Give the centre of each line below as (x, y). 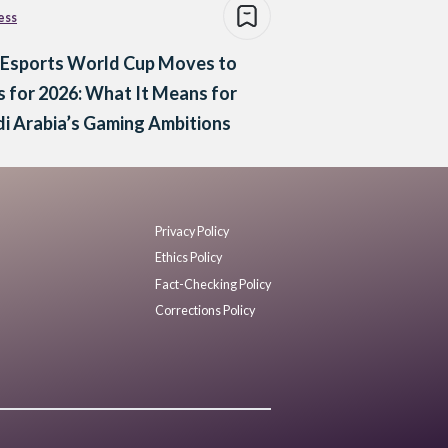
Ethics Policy (188, 258)
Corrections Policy (205, 311)
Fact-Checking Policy (213, 284)
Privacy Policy (192, 231)
